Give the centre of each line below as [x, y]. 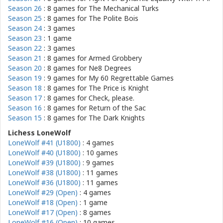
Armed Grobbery [115, 58]
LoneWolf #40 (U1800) [44, 153]
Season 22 [25, 48]
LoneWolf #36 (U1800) [44, 182]
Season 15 [25, 118]
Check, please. [111, 98]
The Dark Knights [117, 118]
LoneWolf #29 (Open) [43, 192]
